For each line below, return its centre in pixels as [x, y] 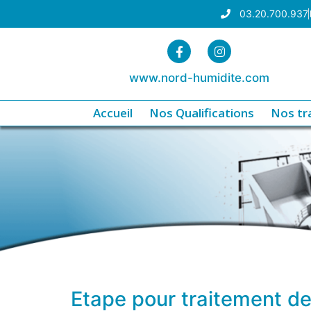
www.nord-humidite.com [199, 78]
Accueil [113, 112]
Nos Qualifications [202, 112]
